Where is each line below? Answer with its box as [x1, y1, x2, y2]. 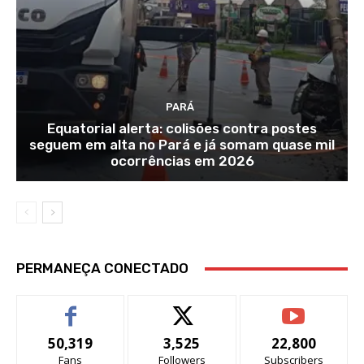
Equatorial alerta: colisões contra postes [47, 120, 317, 137]
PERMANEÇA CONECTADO [16, 260, 188, 277]
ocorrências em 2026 [110, 153, 254, 170]
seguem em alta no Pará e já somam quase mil [29, 136, 335, 154]
